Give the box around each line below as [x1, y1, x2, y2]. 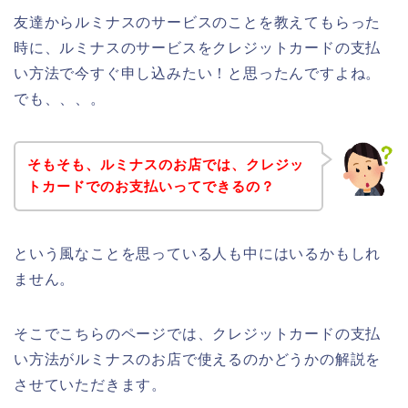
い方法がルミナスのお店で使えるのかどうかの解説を [14, 352, 382, 368]
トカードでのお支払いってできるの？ [26, 178, 275, 195]
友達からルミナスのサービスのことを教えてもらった [14, 14, 382, 30]
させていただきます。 [14, 377, 168, 393]
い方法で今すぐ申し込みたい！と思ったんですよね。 [14, 65, 382, 81]
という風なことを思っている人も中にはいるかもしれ [14, 246, 382, 262]
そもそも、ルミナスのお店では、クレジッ [26, 157, 304, 173]
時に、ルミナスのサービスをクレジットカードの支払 [14, 39, 382, 56]
